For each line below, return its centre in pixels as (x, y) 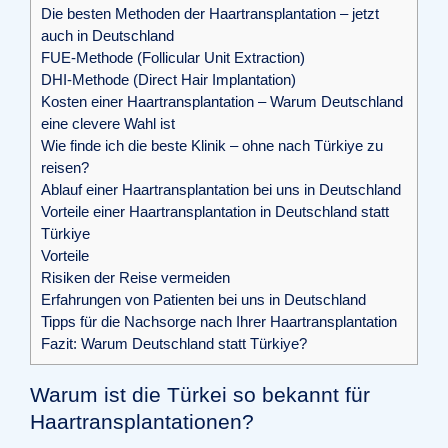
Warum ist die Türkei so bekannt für (200, 394)
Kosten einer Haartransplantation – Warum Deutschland (222, 101)
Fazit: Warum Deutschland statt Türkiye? (174, 343)
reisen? (65, 167)
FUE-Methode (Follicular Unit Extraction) (173, 57)
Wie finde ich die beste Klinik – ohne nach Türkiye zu (212, 145)
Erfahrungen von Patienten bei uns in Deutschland (203, 299)
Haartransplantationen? (142, 421)
